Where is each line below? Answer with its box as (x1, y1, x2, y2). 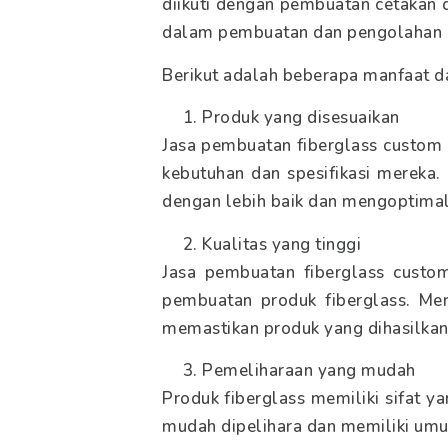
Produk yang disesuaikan (202, 106, 400, 130)
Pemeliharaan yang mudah (202, 358, 416, 382)
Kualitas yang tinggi (202, 232, 361, 256)
